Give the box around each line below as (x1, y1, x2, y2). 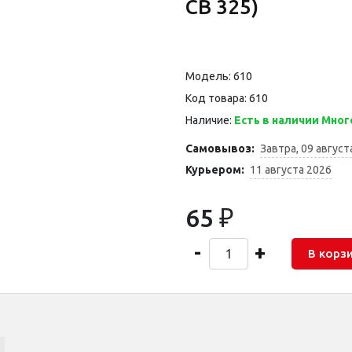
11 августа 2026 (250, 163, 332, 176)
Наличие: (185, 114, 234, 126)
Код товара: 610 (185, 92, 268, 104)
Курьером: (185, 163, 244, 176)
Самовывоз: (185, 142, 255, 155)
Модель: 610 (185, 70, 252, 82)
